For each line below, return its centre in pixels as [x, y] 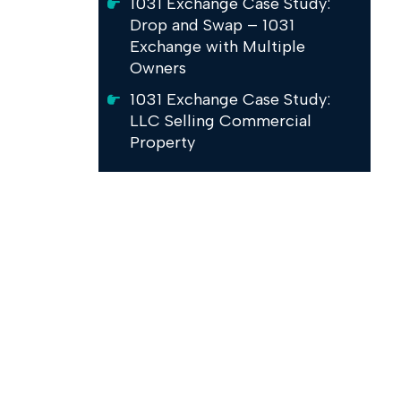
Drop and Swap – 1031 [213, 25]
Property [163, 143]
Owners [158, 68]
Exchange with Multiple [218, 46]
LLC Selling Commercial [221, 121]
